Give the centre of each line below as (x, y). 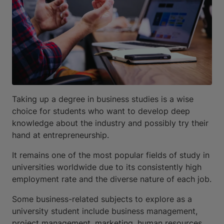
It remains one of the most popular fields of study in (111, 155)
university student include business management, (105, 211)
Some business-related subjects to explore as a (102, 199)
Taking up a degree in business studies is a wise (103, 99)
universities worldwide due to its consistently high (107, 167)
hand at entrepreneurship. (60, 135)
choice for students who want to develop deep (101, 111)
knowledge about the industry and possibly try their (110, 123)
